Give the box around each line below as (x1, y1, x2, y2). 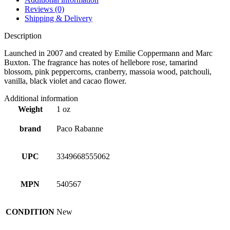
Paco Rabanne (56, 124, 103, 133)
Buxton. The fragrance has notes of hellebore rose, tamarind (4, 57, 198, 67)
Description (4, 31, 42, 40)
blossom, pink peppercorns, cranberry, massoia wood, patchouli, (4, 67, 212, 76)
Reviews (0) (25, 4, 64, 13)
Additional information (4, 93, 78, 103)
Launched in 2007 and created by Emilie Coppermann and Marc (4, 48, 213, 57)
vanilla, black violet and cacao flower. (4, 76, 126, 85)
